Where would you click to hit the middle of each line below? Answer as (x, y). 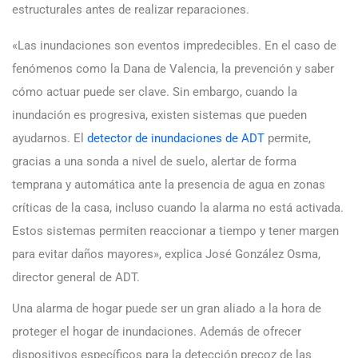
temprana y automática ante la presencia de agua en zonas (169, 184)
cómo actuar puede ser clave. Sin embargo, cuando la (155, 91)
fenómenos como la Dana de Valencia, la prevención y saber (173, 68)
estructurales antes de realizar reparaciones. (132, 9)
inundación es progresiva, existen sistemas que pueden (159, 115)
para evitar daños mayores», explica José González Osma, (166, 254)
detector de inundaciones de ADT (176, 138)
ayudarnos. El (50, 138)
